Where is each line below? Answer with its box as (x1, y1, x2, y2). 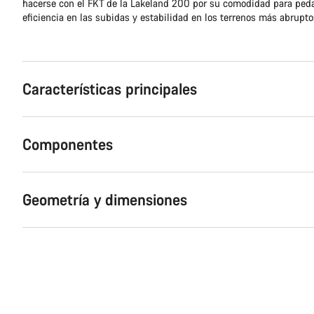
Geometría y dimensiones (22, 189, 187, 210)
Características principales (22, 78, 197, 99)
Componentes (22, 133, 113, 154)
